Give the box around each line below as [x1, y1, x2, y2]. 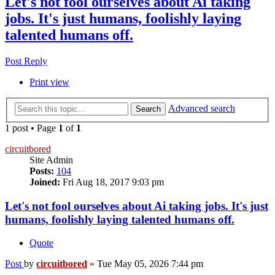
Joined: [29, 176, 60, 187]
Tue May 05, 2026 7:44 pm [97, 258, 203, 269]
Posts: [29, 165, 54, 176]
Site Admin [29, 154, 73, 165]
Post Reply [5, 56, 47, 67]
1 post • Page [5, 122, 58, 133]
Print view [29, 77, 69, 88]
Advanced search [168, 103, 235, 114]
